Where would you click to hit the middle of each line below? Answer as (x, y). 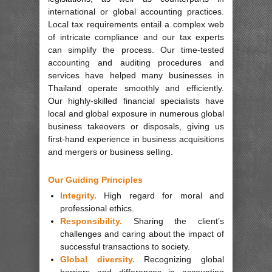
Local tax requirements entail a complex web (136, 25)
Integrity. (78, 195)
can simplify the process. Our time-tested (136, 50)
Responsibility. (91, 221)
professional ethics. (97, 208)
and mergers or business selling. (110, 152)
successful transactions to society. (125, 246)
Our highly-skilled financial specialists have (136, 101)
